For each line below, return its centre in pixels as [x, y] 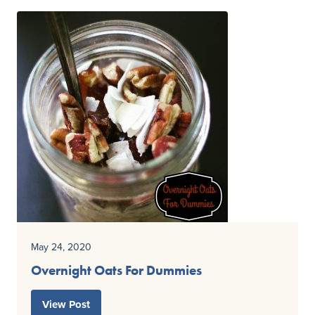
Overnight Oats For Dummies [116, 271]
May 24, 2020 [61, 247]
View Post [66, 305]
